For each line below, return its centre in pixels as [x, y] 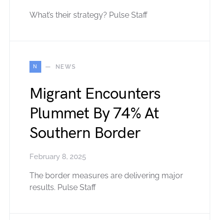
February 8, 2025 [58, 157]
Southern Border [85, 134]
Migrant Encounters [95, 94]
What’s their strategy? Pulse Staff [88, 15]
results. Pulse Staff [63, 188]
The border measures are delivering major [106, 176]
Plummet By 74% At [94, 114]
